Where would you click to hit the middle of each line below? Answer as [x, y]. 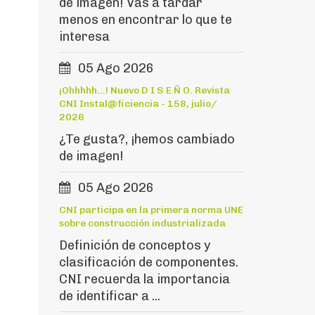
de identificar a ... [109, 296]
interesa [84, 37]
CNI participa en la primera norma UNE [151, 210]
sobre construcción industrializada [142, 223]
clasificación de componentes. [148, 262]
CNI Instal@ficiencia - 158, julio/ [138, 104]
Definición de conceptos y [134, 245]
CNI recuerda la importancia [144, 279]
